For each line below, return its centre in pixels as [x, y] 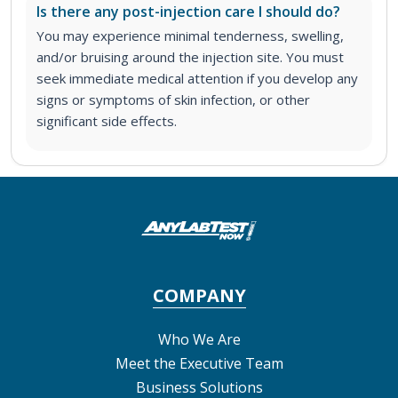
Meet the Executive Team [199, 363]
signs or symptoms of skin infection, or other [173, 99]
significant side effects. [107, 120]
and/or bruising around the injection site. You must [190, 56]
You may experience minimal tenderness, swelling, [190, 35]
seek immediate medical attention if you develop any [197, 78]
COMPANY [199, 295]
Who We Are [199, 339]
